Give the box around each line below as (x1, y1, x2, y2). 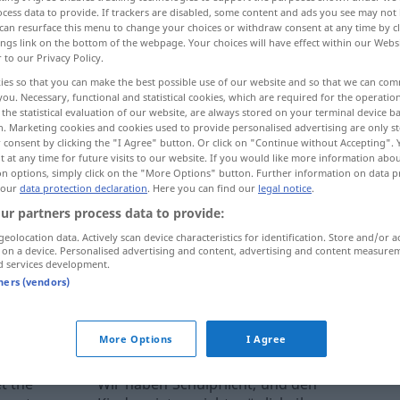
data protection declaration (20, 180, 147, 195)
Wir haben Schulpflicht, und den (97, 373, 318, 394)
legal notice (258, 180, 312, 195)
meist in (122, 226, 170, 244)
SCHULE (305, 204, 344, 221)
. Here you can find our (147, 180, 258, 195)
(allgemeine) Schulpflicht (146, 203, 301, 221)
